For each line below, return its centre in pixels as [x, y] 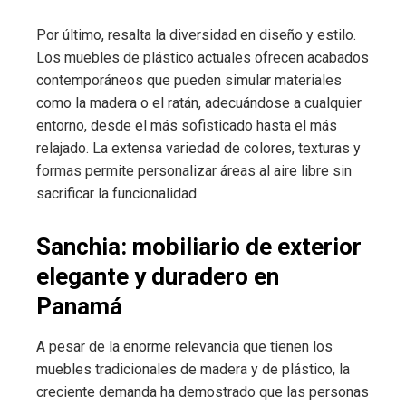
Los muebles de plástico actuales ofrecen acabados [203, 57]
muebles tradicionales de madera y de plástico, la [193, 369]
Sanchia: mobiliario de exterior [199, 246]
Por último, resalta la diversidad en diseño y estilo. [196, 34]
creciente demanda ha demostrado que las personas [203, 391]
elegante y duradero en [158, 276]
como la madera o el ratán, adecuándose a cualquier [199, 102]
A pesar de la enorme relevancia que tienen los [184, 346]
